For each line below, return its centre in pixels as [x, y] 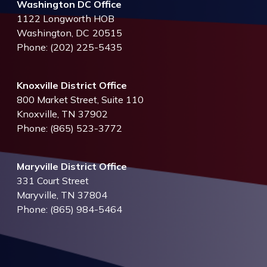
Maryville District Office [72, 166]
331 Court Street [53, 181]
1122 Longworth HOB [66, 18]
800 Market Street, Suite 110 [80, 100]
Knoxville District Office [72, 85]
